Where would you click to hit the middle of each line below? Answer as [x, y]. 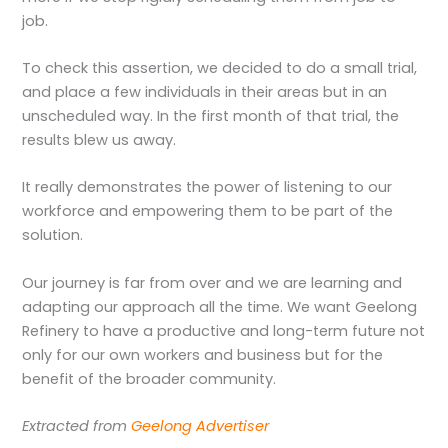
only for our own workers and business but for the [203, 354]
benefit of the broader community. [149, 378]
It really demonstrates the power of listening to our [207, 187]
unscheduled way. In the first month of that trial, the [211, 115]
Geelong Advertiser [200, 425]
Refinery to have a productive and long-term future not [224, 330]
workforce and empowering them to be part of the [208, 211]
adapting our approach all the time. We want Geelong [220, 306]
